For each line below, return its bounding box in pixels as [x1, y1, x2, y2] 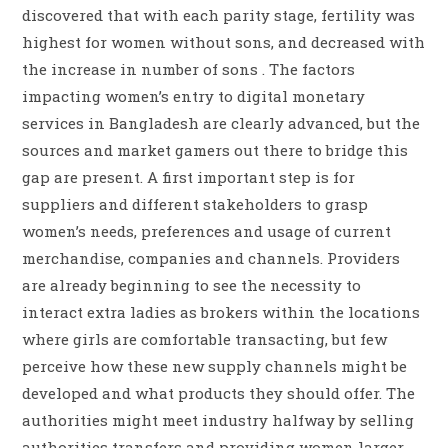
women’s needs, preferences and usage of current [22, 221, 392, 242]
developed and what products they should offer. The [22, 383, 416, 404]
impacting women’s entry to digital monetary [22, 86, 366, 107]
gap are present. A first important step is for [22, 167, 356, 188]
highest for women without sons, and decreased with [22, 32, 426, 53]
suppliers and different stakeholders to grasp [22, 194, 369, 215]
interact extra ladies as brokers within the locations [22, 302, 421, 323]
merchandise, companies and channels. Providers [22, 248, 401, 269]
